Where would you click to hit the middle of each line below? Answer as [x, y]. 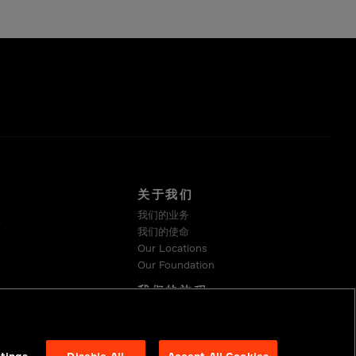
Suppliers [160, 327]
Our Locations [172, 248]
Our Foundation [176, 265]
